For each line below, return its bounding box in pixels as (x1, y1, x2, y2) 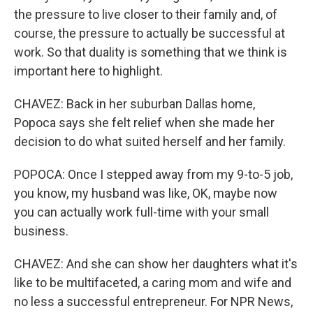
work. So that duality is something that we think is (14, 45, 287, 59)
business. (14, 224, 68, 238)
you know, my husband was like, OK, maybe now (14, 186, 277, 201)
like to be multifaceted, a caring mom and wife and (14, 275, 291, 290)
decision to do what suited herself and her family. (14, 134, 286, 149)
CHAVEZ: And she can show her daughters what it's (14, 256, 298, 271)
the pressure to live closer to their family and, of (14, 7, 277, 22)
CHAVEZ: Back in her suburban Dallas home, (14, 96, 255, 111)
